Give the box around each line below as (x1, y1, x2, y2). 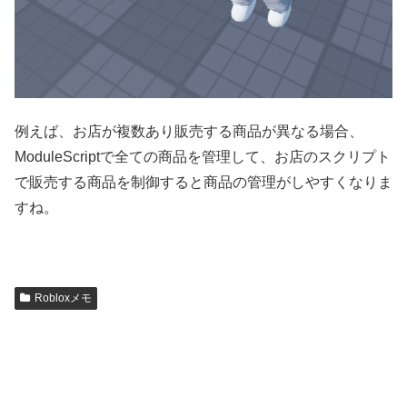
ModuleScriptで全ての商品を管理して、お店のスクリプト (15, 148, 391, 164)
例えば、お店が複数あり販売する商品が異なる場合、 (15, 123, 363, 139)
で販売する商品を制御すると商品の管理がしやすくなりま (15, 174, 392, 190)
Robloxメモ (34, 291, 92, 304)
